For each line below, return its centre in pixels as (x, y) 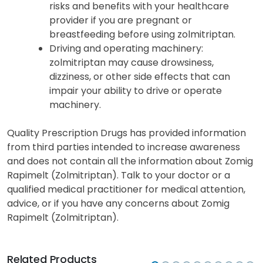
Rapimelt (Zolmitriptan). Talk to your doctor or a (119, 176)
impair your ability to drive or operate (136, 91)
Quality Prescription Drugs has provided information (127, 133)
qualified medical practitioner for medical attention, (126, 190)
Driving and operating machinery (125, 49)
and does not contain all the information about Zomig (130, 161)
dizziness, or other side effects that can (140, 77)
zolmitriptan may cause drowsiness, (131, 63)
